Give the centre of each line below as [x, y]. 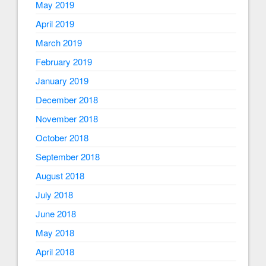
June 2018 [56, 214]
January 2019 [62, 81]
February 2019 [64, 62]
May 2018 [55, 233]
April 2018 [55, 252]
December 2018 [67, 100]
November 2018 [67, 119]
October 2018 [62, 138]
